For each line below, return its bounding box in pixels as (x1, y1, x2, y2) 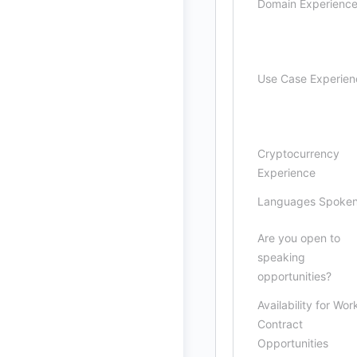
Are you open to (257, 231, 340, 245)
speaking (257, 250, 305, 264)
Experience (257, 166, 316, 179)
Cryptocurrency (257, 147, 339, 160)
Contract (257, 317, 303, 331)
